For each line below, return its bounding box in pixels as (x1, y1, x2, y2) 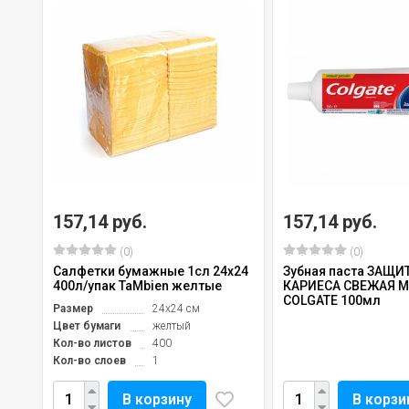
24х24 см (152, 301, 200, 315)
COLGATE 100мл (283, 292, 381, 308)
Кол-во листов (53, 336, 131, 350)
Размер (53, 301, 93, 315)
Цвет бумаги (53, 319, 121, 332)
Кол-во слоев (53, 353, 126, 367)
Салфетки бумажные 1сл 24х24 (53, 263, 248, 278)
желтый (152, 319, 191, 332)
